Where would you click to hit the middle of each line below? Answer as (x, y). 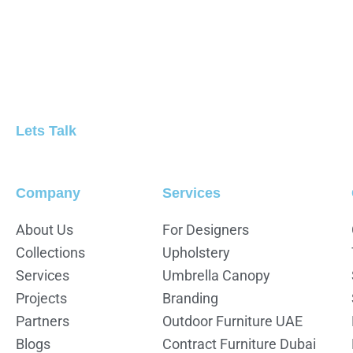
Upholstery (196, 253)
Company (48, 193)
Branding (190, 298)
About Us (45, 230)
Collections (50, 253)
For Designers (205, 230)
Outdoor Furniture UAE (232, 321)
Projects (41, 298)
